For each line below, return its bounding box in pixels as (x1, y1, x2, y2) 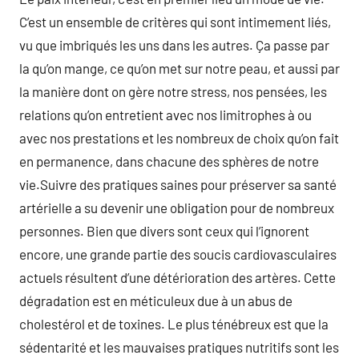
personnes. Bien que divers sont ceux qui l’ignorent (19, 223, 309, 239)
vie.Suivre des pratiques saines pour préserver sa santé (19, 176, 337, 192)
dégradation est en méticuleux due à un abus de (19, 292, 292, 309)
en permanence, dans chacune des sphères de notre (19, 153, 319, 169)
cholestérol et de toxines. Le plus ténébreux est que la (19, 316, 329, 332)
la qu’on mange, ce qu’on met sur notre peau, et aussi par (19, 60, 340, 76)
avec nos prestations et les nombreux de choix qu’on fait (19, 130, 339, 146)
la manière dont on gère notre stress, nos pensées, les (19, 83, 327, 99)
